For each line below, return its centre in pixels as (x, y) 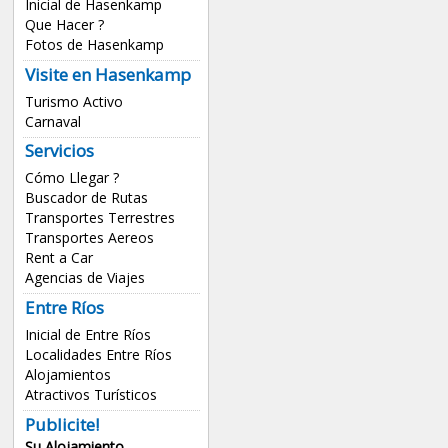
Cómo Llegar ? (71, 178)
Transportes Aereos (89, 238)
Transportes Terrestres (99, 218)
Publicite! (61, 424)
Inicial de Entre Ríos (87, 335)
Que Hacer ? (64, 24)
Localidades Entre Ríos (98, 355)
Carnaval (52, 121)
